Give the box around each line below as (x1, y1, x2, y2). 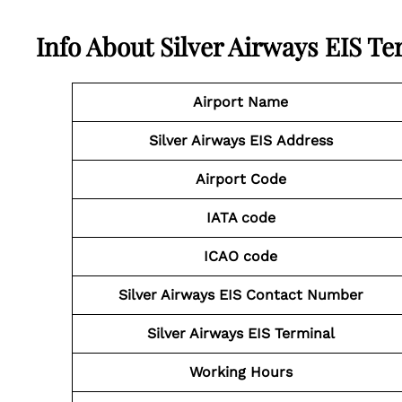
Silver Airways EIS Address (148, 132, 333, 149)
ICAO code (204, 248, 277, 265)
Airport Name (193, 93, 288, 110)
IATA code (205, 209, 275, 226)
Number (306, 286, 363, 303)
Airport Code (195, 170, 286, 188)
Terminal (274, 325, 335, 342)
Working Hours (188, 363, 293, 380)
